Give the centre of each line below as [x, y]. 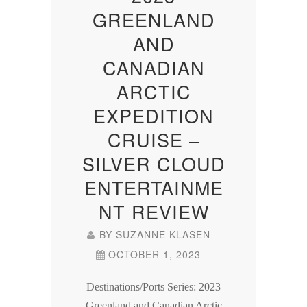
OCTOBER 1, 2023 [155, 255]
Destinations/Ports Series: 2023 [153, 287]
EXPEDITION [153, 116]
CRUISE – [153, 140]
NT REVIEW [153, 212]
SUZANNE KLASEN [163, 235]
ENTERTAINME [153, 188]
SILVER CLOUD [153, 164]
